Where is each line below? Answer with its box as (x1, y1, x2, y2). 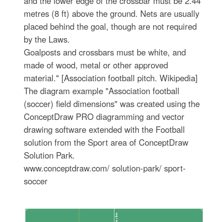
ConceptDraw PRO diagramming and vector (24, 111, 185, 122)
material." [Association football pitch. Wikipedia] (24, 72, 198, 84)
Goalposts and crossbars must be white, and (24, 46, 186, 58)
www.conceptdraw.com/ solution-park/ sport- (24, 162, 186, 174)
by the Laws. (24, 33, 70, 45)
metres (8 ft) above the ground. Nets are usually (24, 7, 200, 19)
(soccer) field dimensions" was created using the (24, 98, 200, 110)
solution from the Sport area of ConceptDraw (24, 136, 189, 148)
